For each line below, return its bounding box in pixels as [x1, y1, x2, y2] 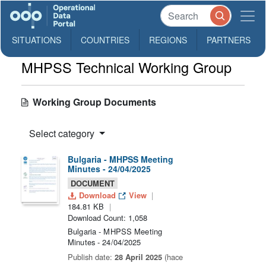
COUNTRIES [81, 34, 129, 46]
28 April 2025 [115, 251, 162, 262]
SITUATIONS [12, 34, 61, 46]
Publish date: [68, 251, 115, 262]
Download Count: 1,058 [68, 212, 147, 223]
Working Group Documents [28, 95, 156, 109]
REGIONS [149, 34, 187, 46]
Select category [29, 126, 97, 140]
